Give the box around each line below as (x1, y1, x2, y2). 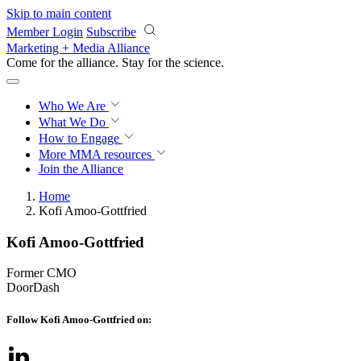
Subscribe (86, 25, 136, 39)
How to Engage (39, 131, 122, 145)
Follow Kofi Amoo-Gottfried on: (6, 313, 151, 326)
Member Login (6, 25, 83, 39)
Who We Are (39, 99, 109, 113)
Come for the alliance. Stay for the (6, 56, 184, 69)
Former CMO (6, 266, 77, 280)
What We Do (39, 115, 109, 129)
